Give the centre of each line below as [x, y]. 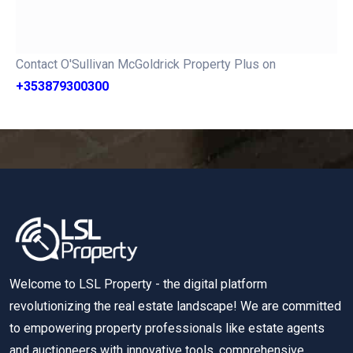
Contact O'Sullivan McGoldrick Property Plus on [146, 64]
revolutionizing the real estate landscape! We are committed [175, 307]
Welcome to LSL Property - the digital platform [138, 284]
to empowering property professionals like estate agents [167, 329]
